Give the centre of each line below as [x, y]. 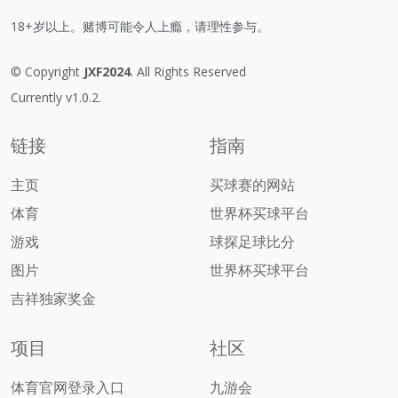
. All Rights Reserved [188, 71]
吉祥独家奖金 [53, 298]
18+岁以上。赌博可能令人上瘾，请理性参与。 [140, 26]
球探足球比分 [252, 241]
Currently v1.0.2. [56, 97]
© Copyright [47, 71]
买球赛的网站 [252, 184]
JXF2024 [107, 71]
